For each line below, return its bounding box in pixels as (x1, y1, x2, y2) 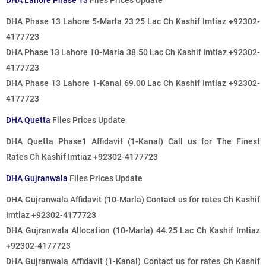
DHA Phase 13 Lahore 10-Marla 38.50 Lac (6, 47, 163, 58)
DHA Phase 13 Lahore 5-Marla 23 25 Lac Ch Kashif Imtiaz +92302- (6, 17, 260, 27)
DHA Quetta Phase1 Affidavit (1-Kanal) (6, 137, 168, 147)
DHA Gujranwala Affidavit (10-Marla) (6, 195, 147, 205)
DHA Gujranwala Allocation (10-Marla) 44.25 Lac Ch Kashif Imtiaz (6, 226, 260, 236)
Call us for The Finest (168, 137, 260, 147)
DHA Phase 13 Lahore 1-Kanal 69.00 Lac (6, 78, 161, 88)
